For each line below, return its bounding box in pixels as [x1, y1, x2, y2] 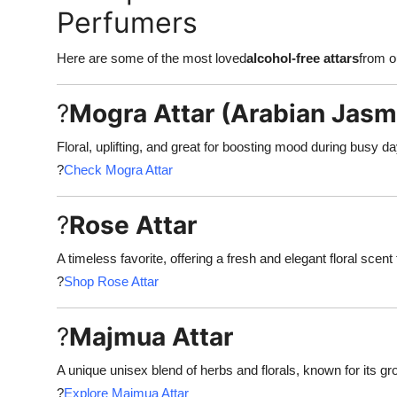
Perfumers [57, 5, 198, 41]
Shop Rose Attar [64, 274, 159, 290]
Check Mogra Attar [64, 162, 173, 178]
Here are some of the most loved [57, 51, 246, 66]
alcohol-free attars [246, 51, 359, 66]
